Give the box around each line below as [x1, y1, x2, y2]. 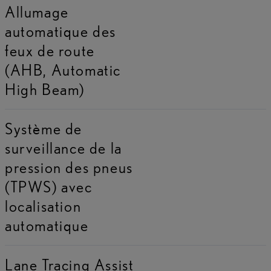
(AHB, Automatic [5, 60, 121, 79]
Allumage [5, 2, 69, 21]
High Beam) [5, 79, 85, 99]
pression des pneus [5, 157, 133, 177]
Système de [5, 119, 82, 138]
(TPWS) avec [5, 177, 93, 196]
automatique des [5, 21, 117, 41]
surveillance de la [5, 138, 122, 157]
